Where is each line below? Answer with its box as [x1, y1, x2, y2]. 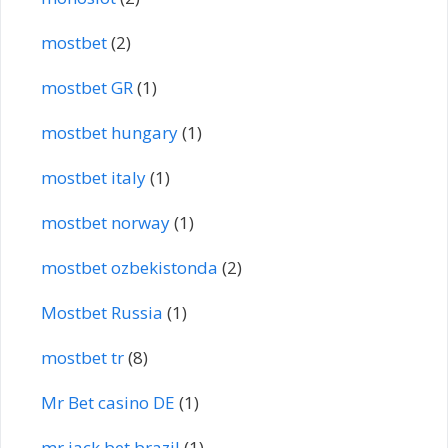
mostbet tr [41, 345, 124, 369]
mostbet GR [41, 75, 133, 99]
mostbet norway [41, 210, 170, 234]
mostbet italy [41, 165, 146, 189]
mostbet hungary [41, 120, 178, 144]
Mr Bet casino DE [41, 390, 175, 414]
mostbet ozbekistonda [41, 255, 218, 279]
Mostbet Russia [41, 300, 163, 324]
